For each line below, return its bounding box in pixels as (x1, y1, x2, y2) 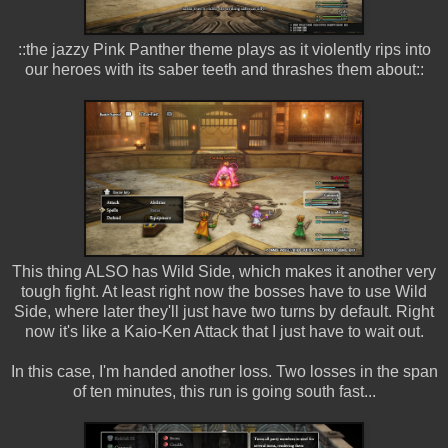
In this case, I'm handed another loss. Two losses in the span (10, 362, 438, 380)
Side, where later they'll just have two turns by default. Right (14, 302, 434, 320)
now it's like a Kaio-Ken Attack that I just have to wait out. (24, 322, 424, 340)
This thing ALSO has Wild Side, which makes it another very (12, 262, 436, 280)
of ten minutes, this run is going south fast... (72, 382, 376, 400)
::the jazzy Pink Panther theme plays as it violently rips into (17, 40, 431, 58)
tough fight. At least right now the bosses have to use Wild (21, 282, 427, 300)
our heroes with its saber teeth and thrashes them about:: (24, 60, 424, 78)
